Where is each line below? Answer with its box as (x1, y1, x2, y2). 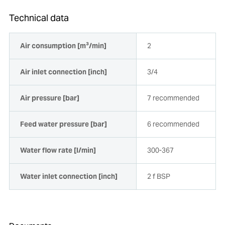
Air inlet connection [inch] (20, 67, 107, 77)
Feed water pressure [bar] (20, 120, 107, 129)
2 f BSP (147, 172, 170, 181)
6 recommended (147, 120, 199, 129)
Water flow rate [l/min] (20, 146, 96, 155)
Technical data (9, 12, 69, 24)
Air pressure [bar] (20, 93, 79, 103)
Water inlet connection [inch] (20, 172, 118, 181)
